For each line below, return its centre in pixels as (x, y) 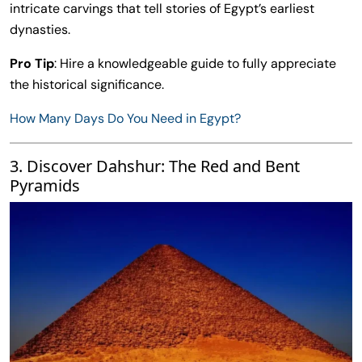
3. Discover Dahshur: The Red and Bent (155, 166)
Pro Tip (32, 63)
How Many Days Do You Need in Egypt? (125, 118)
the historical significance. (87, 84)
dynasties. (40, 29)
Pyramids (45, 185)
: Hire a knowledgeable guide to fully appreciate (195, 63)
